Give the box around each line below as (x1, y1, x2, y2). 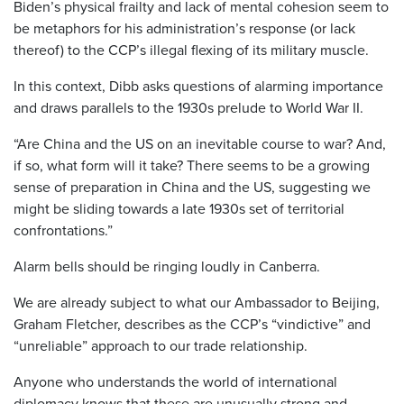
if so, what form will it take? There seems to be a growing (14, 154, 370, 176)
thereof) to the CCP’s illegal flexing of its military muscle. (14, 39, 369, 60)
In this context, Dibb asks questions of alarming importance (14, 75, 383, 96)
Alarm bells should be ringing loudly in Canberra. (14, 255, 320, 277)
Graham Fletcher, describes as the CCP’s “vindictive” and (14, 313, 371, 335)
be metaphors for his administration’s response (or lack (14, 17, 355, 39)
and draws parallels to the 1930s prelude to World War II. (14, 96, 363, 118)
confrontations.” (14, 219, 113, 241)
